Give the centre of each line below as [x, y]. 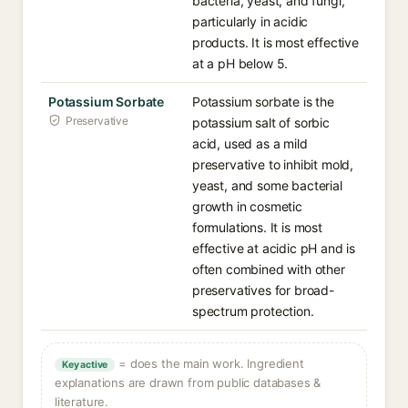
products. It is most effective [275, 42]
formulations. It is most [257, 227]
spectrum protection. [253, 311]
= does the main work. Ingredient [209, 363]
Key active [85, 365]
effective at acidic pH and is [274, 248]
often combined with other [269, 269]
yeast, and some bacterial [267, 185]
